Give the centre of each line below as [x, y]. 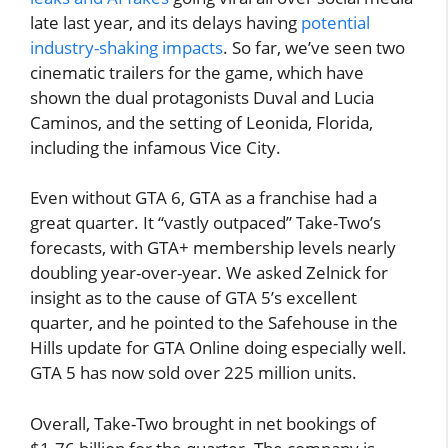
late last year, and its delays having [165, 22]
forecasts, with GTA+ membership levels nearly [213, 247]
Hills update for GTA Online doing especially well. [218, 347]
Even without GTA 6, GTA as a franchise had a [203, 197]
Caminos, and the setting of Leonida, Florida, [201, 122]
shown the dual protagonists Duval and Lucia [202, 97]
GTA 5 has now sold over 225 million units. [193, 372]
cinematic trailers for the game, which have [197, 72]
